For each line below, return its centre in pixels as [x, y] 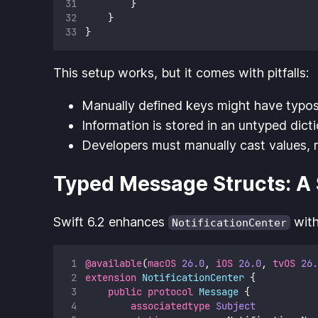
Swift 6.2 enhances [111, 221]
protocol [170, 291]
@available [113, 263]
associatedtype [170, 306]
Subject [235, 306]
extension [110, 277]
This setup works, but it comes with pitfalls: [181, 73]
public [125, 291]
